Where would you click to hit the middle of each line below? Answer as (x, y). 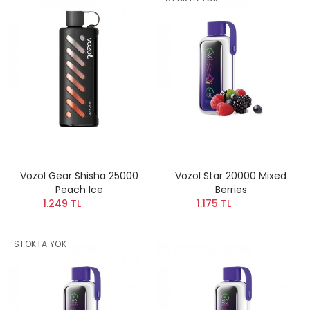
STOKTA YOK (40, 244)
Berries (231, 190)
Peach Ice (79, 190)
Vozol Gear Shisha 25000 (79, 176)
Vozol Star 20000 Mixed (231, 176)
